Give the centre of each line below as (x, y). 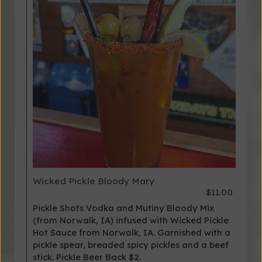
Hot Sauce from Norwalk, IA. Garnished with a (132, 232)
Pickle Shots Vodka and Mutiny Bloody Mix (123, 208)
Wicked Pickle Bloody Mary (94, 181)
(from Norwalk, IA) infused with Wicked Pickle (131, 220)
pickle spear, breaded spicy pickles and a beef (131, 245)
